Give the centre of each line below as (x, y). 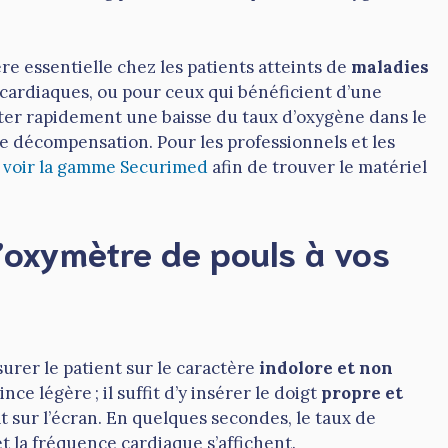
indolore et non (326, 368)
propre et (362, 393)
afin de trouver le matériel (317, 166)
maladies (390, 66)
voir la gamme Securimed (105, 166)
